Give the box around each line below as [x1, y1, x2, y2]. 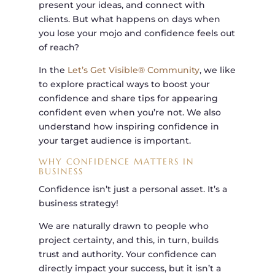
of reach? [38, 42, 79, 53]
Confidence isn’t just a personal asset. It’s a [38, 184, 227, 195]
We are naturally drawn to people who [38, 220, 209, 232]
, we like [199, 64, 236, 76]
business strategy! [38, 198, 118, 209]
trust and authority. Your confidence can [38, 249, 217, 260]
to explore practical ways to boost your [38, 79, 210, 90]
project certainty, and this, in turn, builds [38, 234, 219, 246]
